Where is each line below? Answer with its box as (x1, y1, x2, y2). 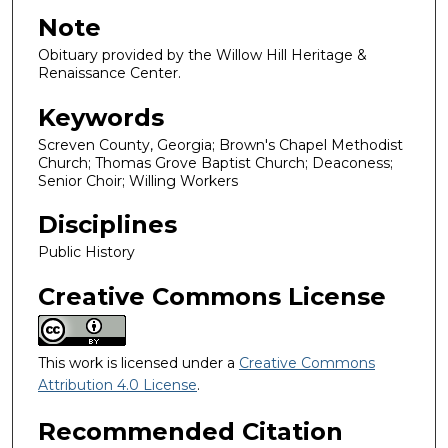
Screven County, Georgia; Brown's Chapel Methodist (38, 135, 403, 154)
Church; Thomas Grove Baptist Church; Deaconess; (38, 153, 393, 172)
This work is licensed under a (38, 353, 239, 372)
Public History (38, 243, 135, 262)
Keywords (38, 102, 164, 132)
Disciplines (38, 210, 177, 240)
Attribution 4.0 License (38, 375, 197, 394)
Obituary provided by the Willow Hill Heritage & (38, 46, 367, 64)
